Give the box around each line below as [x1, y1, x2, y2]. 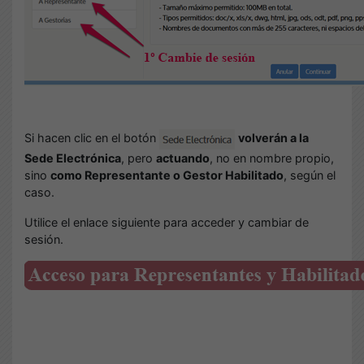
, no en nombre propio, [210, 151, 334, 165]
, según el [284, 168, 336, 182]
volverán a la [238, 131, 309, 145]
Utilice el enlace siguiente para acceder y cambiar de [24, 215, 309, 229]
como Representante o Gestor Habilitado [50, 168, 284, 182]
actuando [156, 151, 210, 165]
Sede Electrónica [24, 151, 121, 165]
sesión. [24, 232, 63, 246]
